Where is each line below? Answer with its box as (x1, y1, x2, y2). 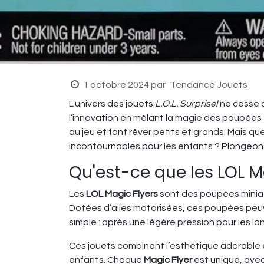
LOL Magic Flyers (86, 189, 158, 199)
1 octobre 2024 (82, 80, 149, 90)
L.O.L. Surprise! (155, 99, 218, 109)
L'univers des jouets (69, 99, 155, 109)
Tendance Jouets (170, 80, 247, 90)
